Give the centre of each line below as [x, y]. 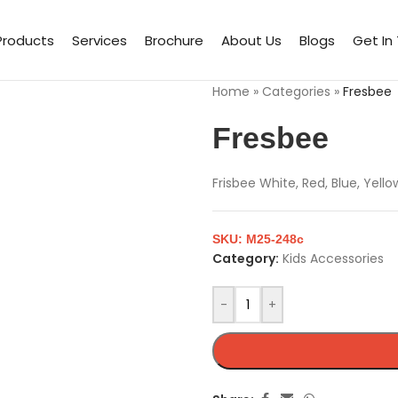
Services [99, 40]
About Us [251, 40]
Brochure [174, 40]
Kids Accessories [333, 259]
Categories [296, 92]
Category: [246, 259]
